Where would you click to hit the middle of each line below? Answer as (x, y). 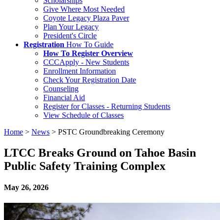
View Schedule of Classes (83, 115)
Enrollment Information (80, 71)
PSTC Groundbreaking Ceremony (111, 132)
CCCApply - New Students (86, 62)
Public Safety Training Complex (85, 166)
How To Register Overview (88, 54)
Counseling (61, 89)
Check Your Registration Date (90, 80)
